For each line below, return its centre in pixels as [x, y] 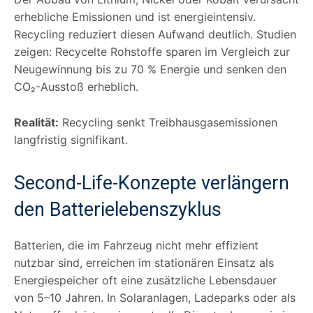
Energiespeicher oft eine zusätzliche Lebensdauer [145, 280]
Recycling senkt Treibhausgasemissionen [168, 122]
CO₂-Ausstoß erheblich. [76, 86]
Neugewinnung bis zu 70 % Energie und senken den [150, 69]
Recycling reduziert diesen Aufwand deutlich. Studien [155, 34]
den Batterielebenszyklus [118, 209]
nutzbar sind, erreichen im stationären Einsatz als [144, 262]
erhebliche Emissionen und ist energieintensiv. [135, 16]
